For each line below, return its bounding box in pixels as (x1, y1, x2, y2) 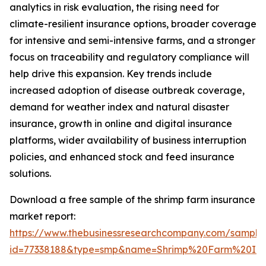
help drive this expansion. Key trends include (9, 68, 212, 80)
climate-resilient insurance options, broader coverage (9, 18, 256, 30)
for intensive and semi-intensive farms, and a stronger (9, 34, 255, 47)
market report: (9, 210, 75, 223)
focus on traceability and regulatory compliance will (9, 51, 249, 64)
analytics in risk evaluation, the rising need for (9, 1, 219, 14)
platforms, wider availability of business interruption (9, 134, 246, 147)
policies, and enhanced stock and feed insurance (9, 151, 235, 163)
